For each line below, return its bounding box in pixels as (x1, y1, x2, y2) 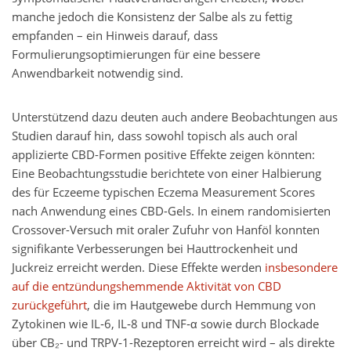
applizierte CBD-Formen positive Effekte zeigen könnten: (12, 147, 315, 164)
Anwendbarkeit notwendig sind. (12, 65, 183, 82)
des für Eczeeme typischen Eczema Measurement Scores (12, 184, 315, 201)
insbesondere (265, 259, 338, 277)
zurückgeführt (12, 297, 87, 314)
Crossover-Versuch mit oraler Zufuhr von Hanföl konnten (12, 222, 320, 239)
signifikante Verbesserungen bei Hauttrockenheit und (12, 241, 298, 258)
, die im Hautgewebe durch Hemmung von (87, 297, 316, 314)
